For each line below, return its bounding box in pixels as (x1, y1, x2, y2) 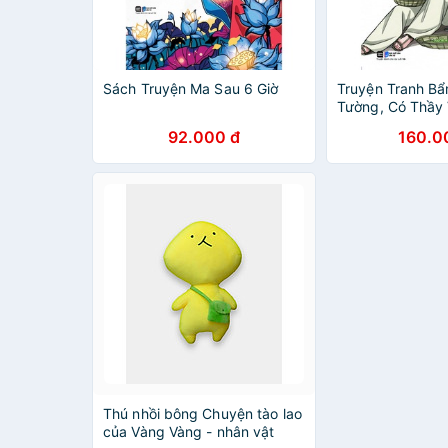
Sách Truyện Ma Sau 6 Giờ (103, 80, 279, 97)
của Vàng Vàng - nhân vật (103, 423, 275, 440)
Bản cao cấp (337, 116, 421, 133)
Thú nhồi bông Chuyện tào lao (103, 405, 302, 422)
